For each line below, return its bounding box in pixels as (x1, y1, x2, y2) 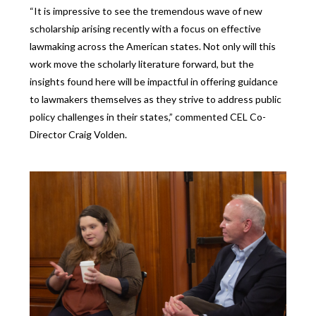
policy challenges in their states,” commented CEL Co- (30, 111, 267, 123)
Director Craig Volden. (30, 128, 128, 141)
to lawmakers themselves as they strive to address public (30, 93, 282, 106)
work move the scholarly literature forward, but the (30, 58, 255, 71)
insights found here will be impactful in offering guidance (30, 75, 279, 88)
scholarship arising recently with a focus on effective (30, 23, 262, 35)
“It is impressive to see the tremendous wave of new (30, 5, 263, 18)
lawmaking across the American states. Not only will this (30, 40, 276, 53)
